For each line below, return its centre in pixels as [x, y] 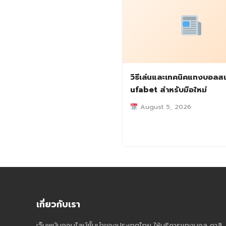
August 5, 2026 [164, 107]
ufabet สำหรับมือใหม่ [168, 90]
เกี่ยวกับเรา [58, 205]
